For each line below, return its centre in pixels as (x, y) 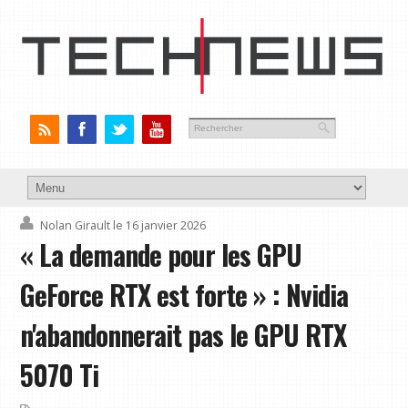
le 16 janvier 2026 (160, 226)
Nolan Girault (76, 226)
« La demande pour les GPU (161, 255)
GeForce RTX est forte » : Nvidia (184, 296)
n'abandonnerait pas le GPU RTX (184, 336)
